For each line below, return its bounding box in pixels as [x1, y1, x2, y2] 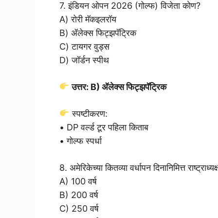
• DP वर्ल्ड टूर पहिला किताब [59, 122, 148, 132]
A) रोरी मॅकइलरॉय [59, 14, 116, 24]
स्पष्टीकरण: [69, 108, 108, 119]
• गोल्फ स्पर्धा [59, 135, 102, 146]
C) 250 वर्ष [59, 203, 99, 214]
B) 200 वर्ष [59, 189, 98, 200]
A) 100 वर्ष [59, 176, 97, 186]
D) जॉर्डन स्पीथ [59, 54, 109, 65]
